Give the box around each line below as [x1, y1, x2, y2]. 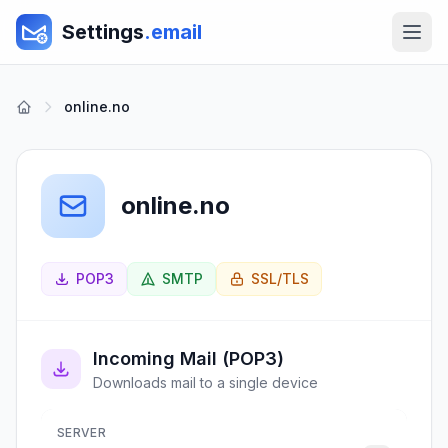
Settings [62, 20, 144, 44]
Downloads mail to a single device [93, 374, 318, 391]
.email [144, 20, 202, 44]
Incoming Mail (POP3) [93, 348, 284, 369]
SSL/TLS [251, 270, 309, 287]
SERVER [57, 425, 106, 440]
